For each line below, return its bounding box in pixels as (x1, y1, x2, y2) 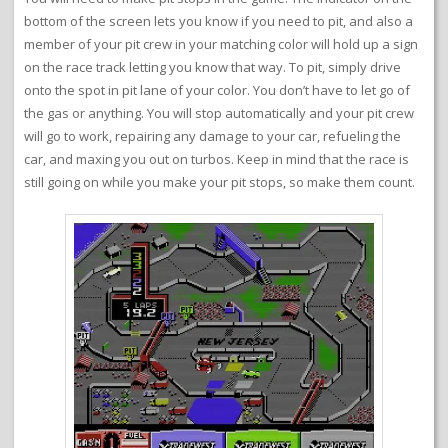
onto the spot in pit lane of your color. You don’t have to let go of (24, 81, 410, 100)
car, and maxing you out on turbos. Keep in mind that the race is (24, 150, 409, 169)
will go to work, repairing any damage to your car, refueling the (24, 127, 401, 146)
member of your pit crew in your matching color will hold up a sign (24, 35, 418, 54)
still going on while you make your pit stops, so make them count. (24, 173, 415, 192)
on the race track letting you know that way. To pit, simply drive (24, 58, 401, 77)
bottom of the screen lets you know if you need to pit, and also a (24, 12, 413, 31)
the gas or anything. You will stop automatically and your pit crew (24, 104, 414, 123)
